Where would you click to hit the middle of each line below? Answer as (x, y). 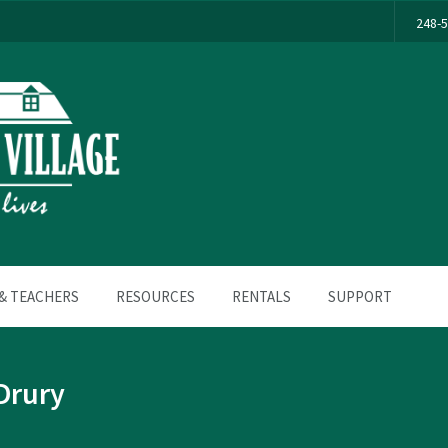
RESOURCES (155, 297)
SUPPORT (360, 297)
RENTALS (261, 297)
